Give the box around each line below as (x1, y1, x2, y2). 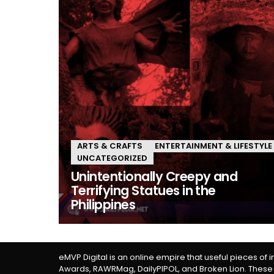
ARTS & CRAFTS (77, 140, 143, 152)
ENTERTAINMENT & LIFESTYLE (155, 140, 272, 152)
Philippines (71, 196, 136, 213)
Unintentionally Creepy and (71, 168, 238, 185)
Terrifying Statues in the (71, 182, 216, 199)
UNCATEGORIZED (77, 152, 147, 164)
